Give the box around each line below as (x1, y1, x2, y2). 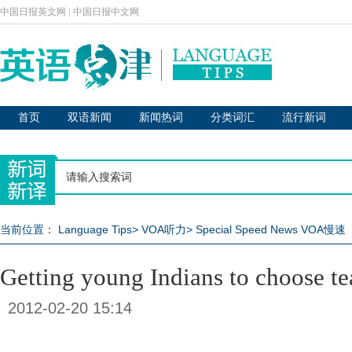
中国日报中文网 (73, 6, 139, 17)
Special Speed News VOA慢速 (196, 223, 346, 236)
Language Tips (58, 223, 132, 236)
